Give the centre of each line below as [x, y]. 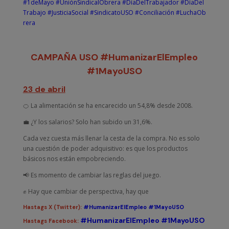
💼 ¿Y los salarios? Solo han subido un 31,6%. [87, 122]
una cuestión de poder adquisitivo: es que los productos [105, 148]
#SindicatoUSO [111, 12]
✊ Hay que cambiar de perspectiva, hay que [86, 191]
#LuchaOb [191, 12]
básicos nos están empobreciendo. [74, 158]
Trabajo [34, 12]
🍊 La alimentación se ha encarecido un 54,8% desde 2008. [108, 105]
